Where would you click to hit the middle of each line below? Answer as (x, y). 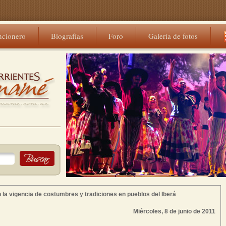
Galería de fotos (173, 36)
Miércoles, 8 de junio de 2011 (174, 211)
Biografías (67, 36)
